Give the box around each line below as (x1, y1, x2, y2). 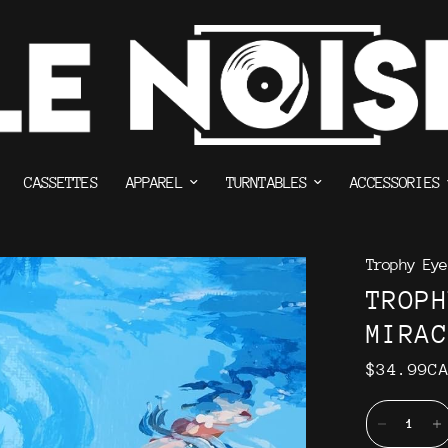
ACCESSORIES (350, 174, 440, 192)
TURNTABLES (225, 174, 308, 192)
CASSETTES (24, 174, 98, 192)
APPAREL (125, 174, 183, 192)
